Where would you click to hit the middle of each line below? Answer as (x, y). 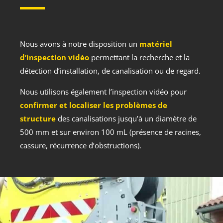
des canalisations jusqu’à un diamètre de (126, 119)
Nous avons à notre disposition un (80, 44)
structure (38, 119)
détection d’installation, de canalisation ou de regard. (110, 71)
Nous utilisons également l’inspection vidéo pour (103, 92)
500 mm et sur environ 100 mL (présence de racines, (111, 132)
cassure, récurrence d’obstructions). (81, 146)
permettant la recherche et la (139, 57)
